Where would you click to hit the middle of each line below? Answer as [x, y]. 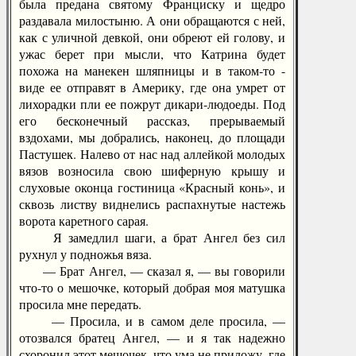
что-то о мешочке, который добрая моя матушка [152, 287]
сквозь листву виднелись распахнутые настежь [152, 204]
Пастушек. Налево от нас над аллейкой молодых [152, 154]
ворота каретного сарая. [84, 221]
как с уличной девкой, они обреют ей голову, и [152, 37]
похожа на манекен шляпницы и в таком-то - [152, 70]
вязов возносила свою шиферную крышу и [152, 170]
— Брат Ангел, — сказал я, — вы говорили [152, 271]
